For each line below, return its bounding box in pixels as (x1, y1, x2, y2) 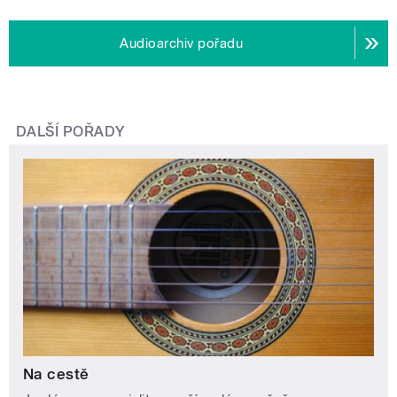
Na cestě (23, 364, 90, 383)
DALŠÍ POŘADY (16, 122, 125, 140)
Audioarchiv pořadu (120, 35, 244, 51)
